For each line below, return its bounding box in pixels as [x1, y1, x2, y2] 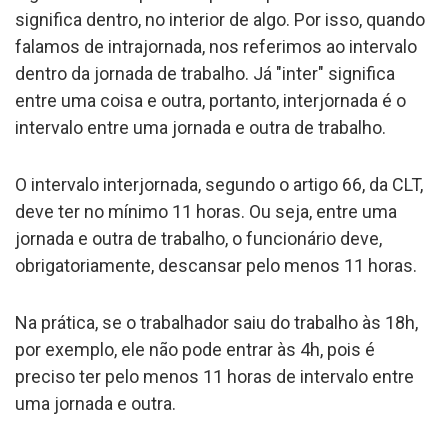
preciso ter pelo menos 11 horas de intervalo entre [15, 365, 414, 387]
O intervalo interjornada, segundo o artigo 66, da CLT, [15, 173, 423, 195]
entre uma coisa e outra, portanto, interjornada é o [15, 89, 406, 111]
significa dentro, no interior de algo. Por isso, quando [15, 8, 425, 30]
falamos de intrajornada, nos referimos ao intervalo [15, 35, 417, 57]
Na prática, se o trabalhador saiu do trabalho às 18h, [15, 311, 418, 333]
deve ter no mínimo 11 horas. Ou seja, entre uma [15, 200, 397, 222]
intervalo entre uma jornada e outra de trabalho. [15, 116, 386, 138]
